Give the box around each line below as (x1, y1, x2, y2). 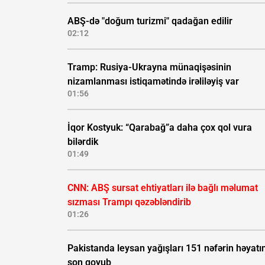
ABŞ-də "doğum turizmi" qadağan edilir (67, 15, 232, 27)
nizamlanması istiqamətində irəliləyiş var (67, 76, 239, 88)
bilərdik (67, 136, 98, 148)
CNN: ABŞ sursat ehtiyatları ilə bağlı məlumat (67, 182, 258, 194)
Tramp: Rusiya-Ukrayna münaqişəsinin (67, 62, 231, 73)
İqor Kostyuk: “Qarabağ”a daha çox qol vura (67, 122, 252, 134)
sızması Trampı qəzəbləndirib (67, 196, 191, 208)
